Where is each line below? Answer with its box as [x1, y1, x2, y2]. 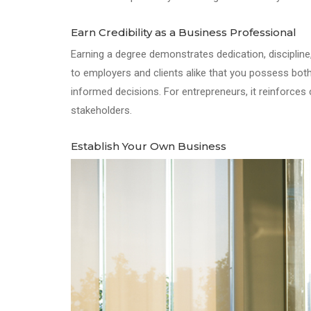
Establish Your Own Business [71, 140, 226, 153]
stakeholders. [71, 104, 132, 117]
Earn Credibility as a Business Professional [71, 26, 296, 40]
